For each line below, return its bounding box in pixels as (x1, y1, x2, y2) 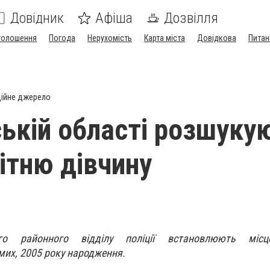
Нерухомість (87, 33, 132, 43)
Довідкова (197, 33, 236, 43)
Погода (49, 33, 75, 43)
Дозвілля (164, 10, 218, 27)
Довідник (10, 10, 64, 27)
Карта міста (144, 33, 185, 43)
